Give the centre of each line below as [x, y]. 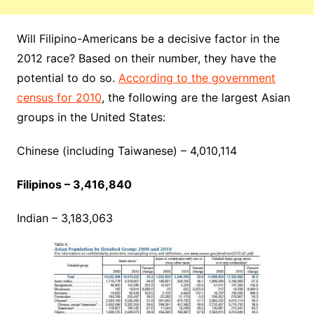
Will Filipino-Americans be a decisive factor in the [148, 39]
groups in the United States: [91, 117]
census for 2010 [59, 97]
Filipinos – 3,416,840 [74, 184]
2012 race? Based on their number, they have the [146, 58]
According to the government [197, 78]
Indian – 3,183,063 [64, 218]
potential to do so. [67, 78]
